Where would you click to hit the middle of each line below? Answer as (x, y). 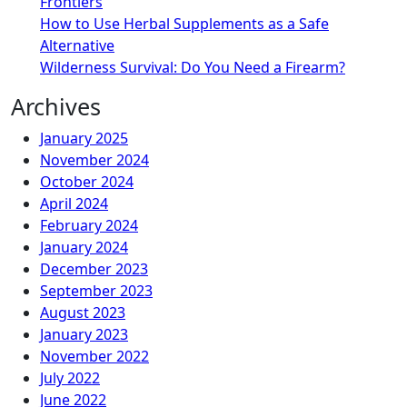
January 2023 (84, 334)
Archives (56, 106)
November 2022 (94, 356)
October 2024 (87, 182)
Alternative (77, 45)
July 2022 (70, 378)
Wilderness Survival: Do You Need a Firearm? (193, 67)
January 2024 (84, 247)
